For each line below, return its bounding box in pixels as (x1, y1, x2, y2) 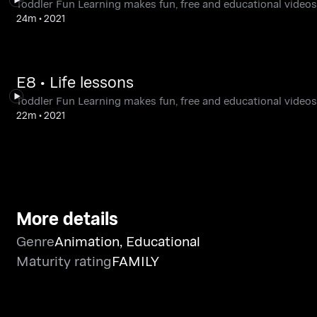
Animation (54, 231, 120, 250)
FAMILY (111, 250, 159, 270)
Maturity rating (16, 250, 112, 270)
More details (16, 204, 118, 231)
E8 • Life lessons (16, 70, 134, 93)
